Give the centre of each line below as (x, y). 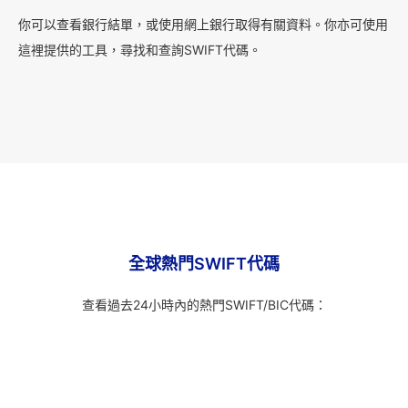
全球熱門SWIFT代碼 (204, 264)
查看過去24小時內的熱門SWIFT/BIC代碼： (204, 305)
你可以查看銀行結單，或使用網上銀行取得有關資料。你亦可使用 (203, 25)
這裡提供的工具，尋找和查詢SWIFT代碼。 (140, 50)
